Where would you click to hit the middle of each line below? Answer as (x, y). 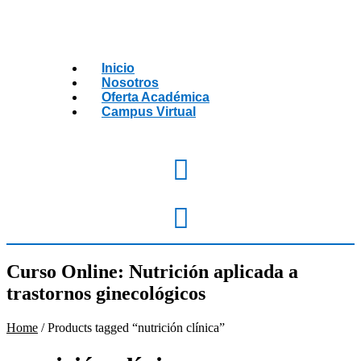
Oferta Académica (156, 97)
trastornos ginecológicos (106, 293)
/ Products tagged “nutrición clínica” (131, 327)
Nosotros (130, 83)
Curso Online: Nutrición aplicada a (152, 271)
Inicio (118, 68)
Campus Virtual (149, 112)
